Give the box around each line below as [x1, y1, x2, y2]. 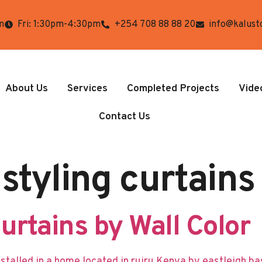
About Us [5, 81, 48, 95]
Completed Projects [126, 81, 219, 95]
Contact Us [98, 109, 150, 123]
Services [67, 81, 108, 95]
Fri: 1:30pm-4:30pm [18, 19, 101, 31]
